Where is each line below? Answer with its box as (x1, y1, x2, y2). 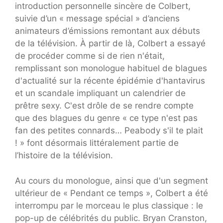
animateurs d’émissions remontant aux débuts (15, 26, 200, 36)
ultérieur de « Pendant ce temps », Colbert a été (15, 188, 208, 198)
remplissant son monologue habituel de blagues (15, 63, 207, 74)
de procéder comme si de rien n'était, (15, 51, 165, 61)
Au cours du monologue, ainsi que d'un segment (15, 175, 208, 186)
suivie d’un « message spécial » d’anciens (15, 13, 180, 24)
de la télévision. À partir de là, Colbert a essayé (15, 38, 206, 49)
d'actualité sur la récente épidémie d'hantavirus (15, 76, 205, 86)
